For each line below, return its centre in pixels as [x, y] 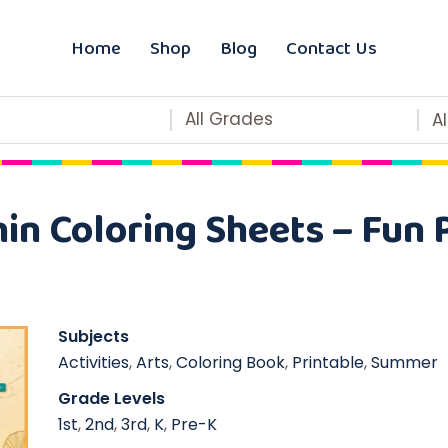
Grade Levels [111, 398]
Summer [404, 362]
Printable [327, 362]
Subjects [93, 336]
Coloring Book [230, 362]
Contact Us [331, 47]
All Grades [228, 119]
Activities [93, 362]
